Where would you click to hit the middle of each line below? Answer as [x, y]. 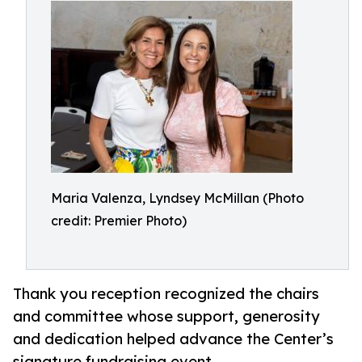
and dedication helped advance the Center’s [173, 339]
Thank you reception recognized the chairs [166, 294]
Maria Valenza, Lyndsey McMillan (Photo [177, 198]
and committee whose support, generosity [166, 316]
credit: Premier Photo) [119, 221]
